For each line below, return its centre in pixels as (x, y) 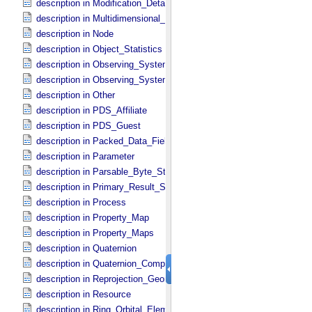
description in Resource (84, 294)
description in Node (75, 34)
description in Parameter (85, 156)
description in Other (76, 95)
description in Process (81, 202)
